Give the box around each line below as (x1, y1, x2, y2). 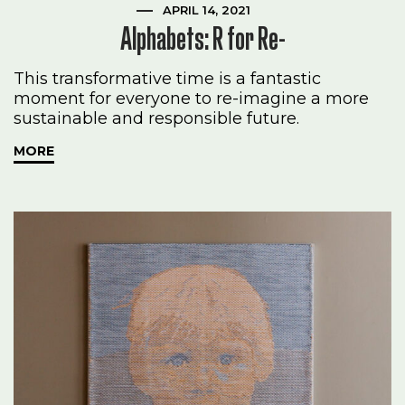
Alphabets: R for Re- (119, 19, 286, 59)
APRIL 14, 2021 (162, 3, 250, 18)
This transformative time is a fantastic (14, 69, 322, 89)
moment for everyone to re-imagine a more (14, 89, 370, 109)
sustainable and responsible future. (14, 108, 300, 129)
